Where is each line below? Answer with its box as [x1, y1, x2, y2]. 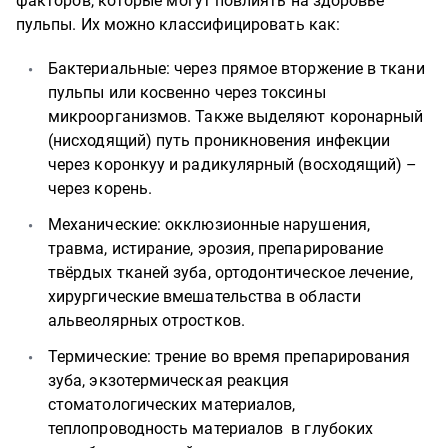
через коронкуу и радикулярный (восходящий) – [48, 155, 418, 174]
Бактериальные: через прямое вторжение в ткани [48, 59, 425, 78]
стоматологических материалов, [48, 395, 296, 414]
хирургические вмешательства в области [48, 287, 361, 306]
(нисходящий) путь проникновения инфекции [48, 131, 391, 150]
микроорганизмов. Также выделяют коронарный [48, 107, 424, 126]
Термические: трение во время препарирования [48, 347, 411, 366]
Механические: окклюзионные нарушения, [48, 215, 370, 234]
